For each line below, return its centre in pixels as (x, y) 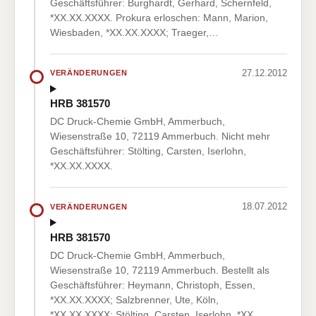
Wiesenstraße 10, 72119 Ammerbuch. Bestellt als (160, 270)
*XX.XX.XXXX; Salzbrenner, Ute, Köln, (134, 299)
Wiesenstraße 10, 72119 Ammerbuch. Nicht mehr (160, 136)
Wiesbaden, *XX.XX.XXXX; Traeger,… (134, 32)
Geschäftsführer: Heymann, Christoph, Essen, (153, 285)
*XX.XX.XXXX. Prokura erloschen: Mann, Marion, (159, 17)
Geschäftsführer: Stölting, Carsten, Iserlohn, (148, 151)
